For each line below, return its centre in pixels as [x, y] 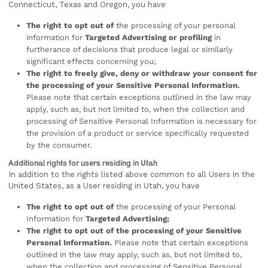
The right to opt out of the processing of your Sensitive [134, 231]
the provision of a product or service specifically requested [138, 133]
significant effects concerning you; [91, 61]
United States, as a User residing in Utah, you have [104, 186]
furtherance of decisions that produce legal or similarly [130, 49]
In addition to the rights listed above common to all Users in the [132, 174]
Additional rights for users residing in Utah [83, 163]
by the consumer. [59, 145]
